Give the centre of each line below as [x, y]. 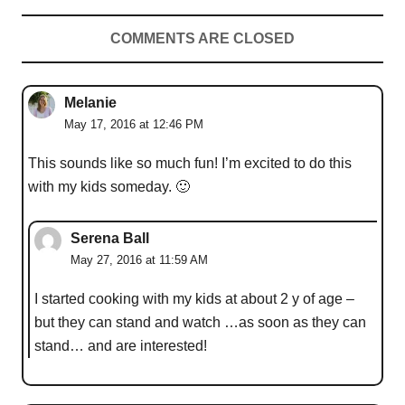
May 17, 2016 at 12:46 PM [134, 124]
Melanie [90, 102]
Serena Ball [110, 238]
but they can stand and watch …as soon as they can [200, 322]
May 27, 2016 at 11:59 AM [139, 259]
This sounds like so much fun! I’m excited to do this [190, 163]
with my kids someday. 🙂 [109, 186]
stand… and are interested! [121, 345]
